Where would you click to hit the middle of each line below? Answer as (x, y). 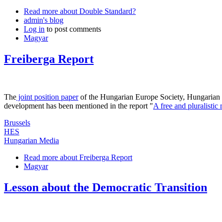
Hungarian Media (31, 141)
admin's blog (44, 20)
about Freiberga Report (95, 158)
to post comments (73, 29)
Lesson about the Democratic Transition (106, 188)
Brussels (17, 123)
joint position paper (47, 97)
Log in (34, 29)
